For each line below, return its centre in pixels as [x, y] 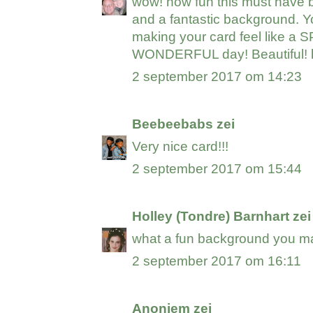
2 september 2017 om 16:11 [217, 261]
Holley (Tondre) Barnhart [211, 217]
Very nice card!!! [181, 147]
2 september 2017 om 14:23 [217, 77]
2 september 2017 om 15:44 [217, 169]
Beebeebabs [173, 124]
